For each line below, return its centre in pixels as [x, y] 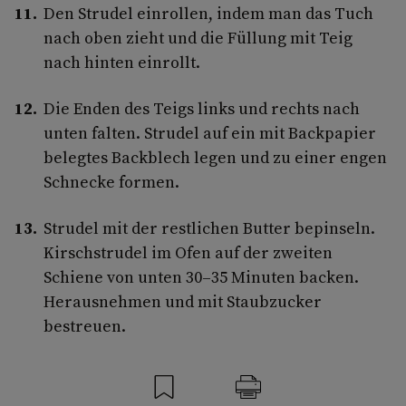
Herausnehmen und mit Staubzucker [183, 301]
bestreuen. [85, 325]
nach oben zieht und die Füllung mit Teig [198, 37]
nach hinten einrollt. [122, 62]
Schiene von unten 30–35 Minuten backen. [201, 276]
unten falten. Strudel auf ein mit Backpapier [210, 132]
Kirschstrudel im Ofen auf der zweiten [188, 252]
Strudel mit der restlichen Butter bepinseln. [209, 227]
